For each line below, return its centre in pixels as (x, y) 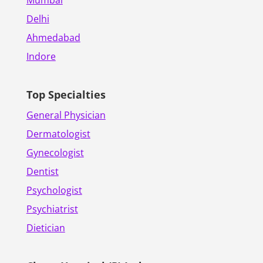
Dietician (45, 227)
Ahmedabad (53, 37)
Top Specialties (66, 94)
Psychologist (54, 190)
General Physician (66, 115)
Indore (41, 56)
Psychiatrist (52, 209)
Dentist (42, 171)
